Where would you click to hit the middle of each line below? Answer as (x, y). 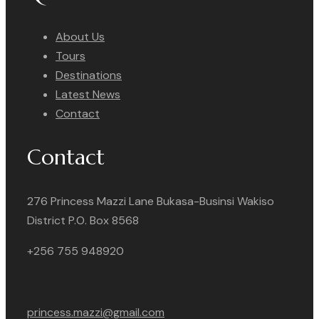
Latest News (88, 95)
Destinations (89, 75)
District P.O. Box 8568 (83, 221)
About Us (80, 37)
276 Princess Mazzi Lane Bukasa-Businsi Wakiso (151, 202)
